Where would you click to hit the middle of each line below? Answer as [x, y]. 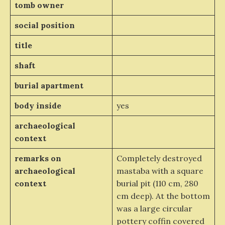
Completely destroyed [159, 158]
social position [44, 25]
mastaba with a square [160, 171]
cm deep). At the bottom [163, 196]
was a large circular [154, 208]
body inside [38, 105]
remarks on [38, 158]
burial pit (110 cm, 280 [157, 183]
